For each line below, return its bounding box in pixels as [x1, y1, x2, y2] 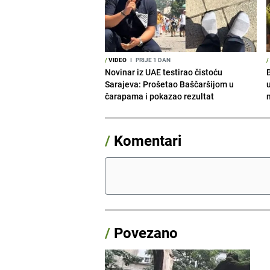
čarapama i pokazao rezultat [105, 90, 215, 102]
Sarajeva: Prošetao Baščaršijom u [105, 78, 234, 90]
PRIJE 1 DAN [134, 55, 171, 64]
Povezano [110, 222, 178, 242]
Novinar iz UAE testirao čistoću [105, 66, 223, 78]
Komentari [114, 130, 182, 150]
